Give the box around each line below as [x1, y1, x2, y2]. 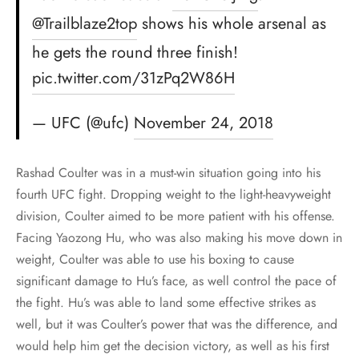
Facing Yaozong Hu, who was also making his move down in [16, 228, 342, 247]
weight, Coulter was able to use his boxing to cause [16, 249, 294, 268]
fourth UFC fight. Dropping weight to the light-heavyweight [16, 184, 331, 204]
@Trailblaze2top [32, 11, 137, 35]
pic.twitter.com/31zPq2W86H [32, 66, 235, 90]
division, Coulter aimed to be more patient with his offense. [16, 206, 335, 225]
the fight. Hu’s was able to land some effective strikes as [16, 292, 316, 312]
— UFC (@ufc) [32, 111, 134, 135]
